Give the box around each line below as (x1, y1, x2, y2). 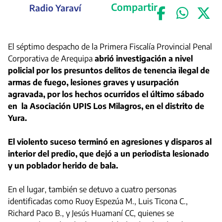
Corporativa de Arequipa (8, 54, 95, 63)
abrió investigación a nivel (95, 54, 193, 63)
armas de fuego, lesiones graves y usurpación (8, 77, 179, 87)
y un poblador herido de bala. (8, 161, 118, 170)
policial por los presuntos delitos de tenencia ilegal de (8, 65, 210, 75)
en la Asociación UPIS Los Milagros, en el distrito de (8, 101, 204, 111)
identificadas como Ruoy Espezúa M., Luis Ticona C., (8, 196, 188, 206)
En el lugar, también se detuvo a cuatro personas (8, 184, 176, 194)
